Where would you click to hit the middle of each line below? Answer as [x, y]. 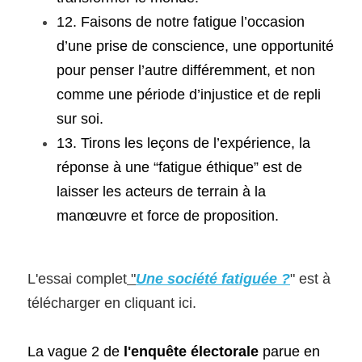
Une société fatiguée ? [213, 279]
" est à [310, 279]
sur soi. [80, 119]
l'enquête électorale [193, 351]
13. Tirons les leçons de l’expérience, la [183, 143]
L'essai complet [77, 279]
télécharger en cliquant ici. [112, 303]
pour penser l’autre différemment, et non [186, 70]
